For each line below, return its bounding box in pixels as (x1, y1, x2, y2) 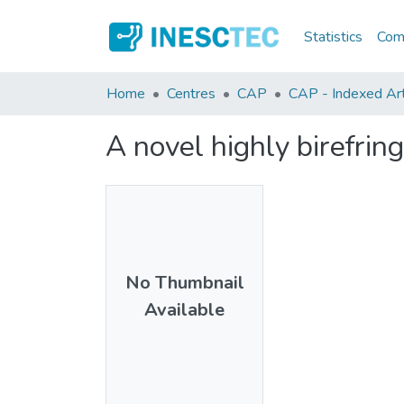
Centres (167, 84, 216, 104)
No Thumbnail (124, 270, 244, 295)
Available (144, 297, 225, 322)
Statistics (304, 26, 363, 47)
